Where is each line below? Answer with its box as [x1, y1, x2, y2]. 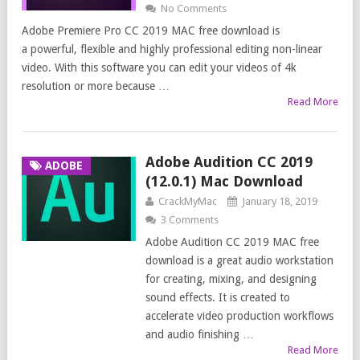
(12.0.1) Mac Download [145, 173, 303, 190]
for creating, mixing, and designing [145, 272, 317, 286]
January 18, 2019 [241, 195, 317, 208]
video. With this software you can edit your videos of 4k [22, 61, 297, 75]
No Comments [160, 2, 227, 15]
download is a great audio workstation [145, 254, 333, 268]
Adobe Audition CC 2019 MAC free [145, 235, 319, 249]
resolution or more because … [22, 80, 170, 93]
